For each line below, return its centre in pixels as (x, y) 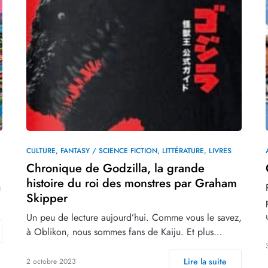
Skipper (47, 198)
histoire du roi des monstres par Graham (132, 183)
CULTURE (41, 150)
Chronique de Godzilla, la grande (115, 168)
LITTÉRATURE (183, 150)
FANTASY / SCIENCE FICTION (109, 150)
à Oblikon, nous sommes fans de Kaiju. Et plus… (124, 232)
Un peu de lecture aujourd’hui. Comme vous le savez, (134, 217)
